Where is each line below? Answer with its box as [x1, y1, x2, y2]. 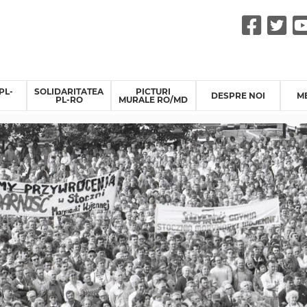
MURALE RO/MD [119, 94, 188, 105]
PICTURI [136, 86, 171, 97]
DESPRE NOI [210, 90, 265, 101]
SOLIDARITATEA [34, 86, 104, 97]
